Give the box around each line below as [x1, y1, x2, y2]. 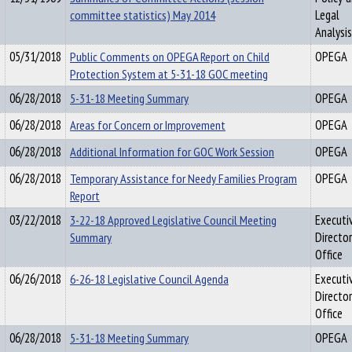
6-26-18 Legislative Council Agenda [70, 270, 229, 288]
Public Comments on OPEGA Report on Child [70, 48, 269, 65]
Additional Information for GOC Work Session [70, 143, 274, 160]
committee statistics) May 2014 [70, 6, 215, 24]
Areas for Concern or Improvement [70, 116, 225, 134]
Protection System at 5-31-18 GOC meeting [70, 65, 268, 82]
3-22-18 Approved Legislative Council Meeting [70, 211, 277, 229]
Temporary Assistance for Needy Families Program [70, 170, 297, 187]
